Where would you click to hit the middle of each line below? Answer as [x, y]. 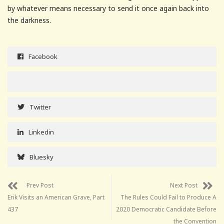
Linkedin [41, 132]
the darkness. [29, 20]
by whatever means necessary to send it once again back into [108, 8]
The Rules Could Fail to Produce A [168, 197]
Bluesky [41, 157]
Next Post [184, 185]
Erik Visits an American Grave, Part [56, 197]
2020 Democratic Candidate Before [166, 209]
